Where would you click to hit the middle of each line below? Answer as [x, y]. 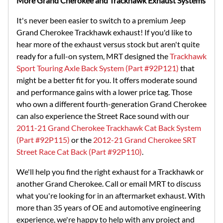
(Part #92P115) [43, 139]
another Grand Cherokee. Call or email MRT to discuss [109, 183]
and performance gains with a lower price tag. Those [104, 92]
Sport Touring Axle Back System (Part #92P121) [98, 68]
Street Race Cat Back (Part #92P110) [79, 151]
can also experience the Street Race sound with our [103, 115]
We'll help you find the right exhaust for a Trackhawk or [110, 171]
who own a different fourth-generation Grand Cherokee [111, 104]
